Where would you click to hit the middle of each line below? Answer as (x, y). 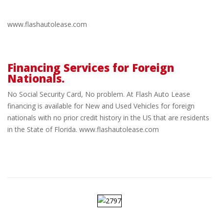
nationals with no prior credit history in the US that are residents (108, 118)
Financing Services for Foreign (91, 68)
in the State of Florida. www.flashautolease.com (83, 130)
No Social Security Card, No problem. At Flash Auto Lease (99, 94)
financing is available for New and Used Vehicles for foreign (101, 106)
